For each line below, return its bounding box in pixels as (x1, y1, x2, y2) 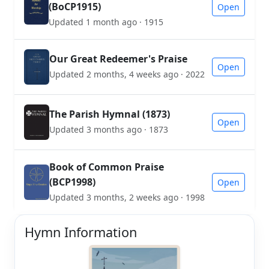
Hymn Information (25, 223, 137, 241)
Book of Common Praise (49, 160, 164, 174)
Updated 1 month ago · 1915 (48, 16, 163, 28)
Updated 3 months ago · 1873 (49, 124, 168, 136)
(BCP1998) (49, 175, 95, 189)
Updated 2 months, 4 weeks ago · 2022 (49, 68, 205, 80)
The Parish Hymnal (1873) (49, 107, 170, 121)
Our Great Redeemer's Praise (49, 52, 187, 66)
